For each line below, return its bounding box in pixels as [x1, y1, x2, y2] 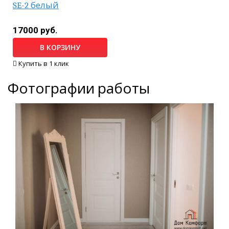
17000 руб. [13, 25, 58, 36]
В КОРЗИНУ [40, 42, 80, 53]
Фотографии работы [8, 81, 150, 98]
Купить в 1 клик [18, 59, 69, 68]
